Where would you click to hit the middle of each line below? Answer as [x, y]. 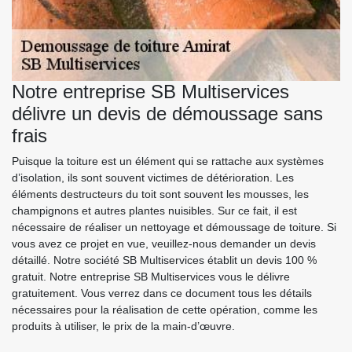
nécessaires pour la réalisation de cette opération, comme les [165, 309]
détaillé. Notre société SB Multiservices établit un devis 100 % [164, 260]
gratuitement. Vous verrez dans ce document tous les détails [162, 293]
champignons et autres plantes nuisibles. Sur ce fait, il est [154, 210]
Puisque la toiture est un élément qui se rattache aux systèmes [168, 161]
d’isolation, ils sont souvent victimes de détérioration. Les [153, 177]
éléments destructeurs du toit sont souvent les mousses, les [160, 194]
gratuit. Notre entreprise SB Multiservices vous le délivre [151, 276]
